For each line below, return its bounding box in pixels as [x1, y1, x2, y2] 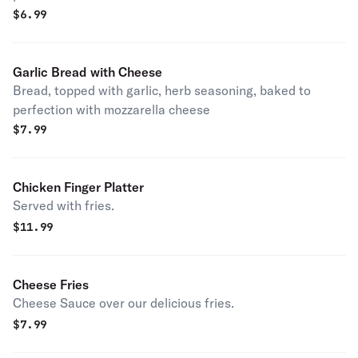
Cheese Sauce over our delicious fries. [13, 295, 234, 311]
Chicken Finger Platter [13, 179, 144, 195]
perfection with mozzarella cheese [13, 101, 210, 117]
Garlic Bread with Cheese [13, 64, 162, 80]
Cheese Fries [13, 276, 89, 292]
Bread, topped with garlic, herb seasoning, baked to [13, 82, 311, 98]
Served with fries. [13, 197, 114, 213]
